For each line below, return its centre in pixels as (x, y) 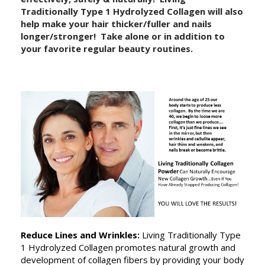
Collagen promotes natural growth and (157, 247)
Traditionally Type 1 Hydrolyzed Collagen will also (132, 12)
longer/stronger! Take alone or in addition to (123, 36)
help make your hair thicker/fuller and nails (116, 24)
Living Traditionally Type (191, 235)
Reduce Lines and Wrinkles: (80, 235)
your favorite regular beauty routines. (107, 49)
